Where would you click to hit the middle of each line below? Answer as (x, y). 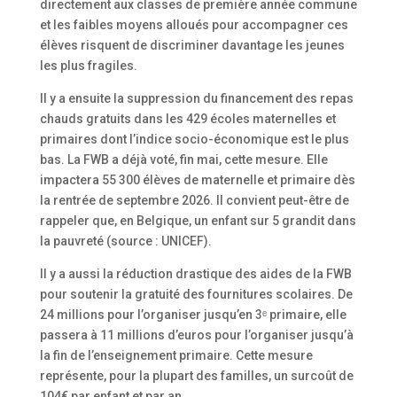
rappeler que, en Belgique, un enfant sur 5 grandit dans (198, 220)
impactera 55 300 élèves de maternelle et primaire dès (197, 179)
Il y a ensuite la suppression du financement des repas (196, 98)
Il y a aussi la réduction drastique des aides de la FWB (195, 273)
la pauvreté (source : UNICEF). (125, 241)
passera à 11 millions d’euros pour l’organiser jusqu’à (196, 335)
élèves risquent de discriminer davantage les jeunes (192, 45)
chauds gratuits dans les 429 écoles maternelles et (187, 118)
